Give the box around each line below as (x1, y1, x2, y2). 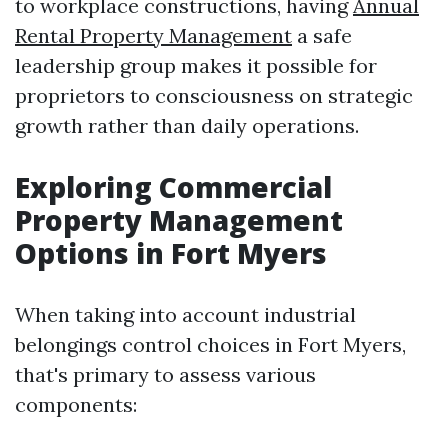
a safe (292, 23, 352, 48)
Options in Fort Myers (15, 234, 327, 272)
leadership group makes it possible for (15, 53, 377, 78)
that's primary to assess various (15, 362, 316, 387)
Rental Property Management (15, 23, 292, 48)
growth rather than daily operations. (15, 113, 359, 138)
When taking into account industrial (15, 302, 356, 327)
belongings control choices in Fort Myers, (15, 332, 406, 357)
